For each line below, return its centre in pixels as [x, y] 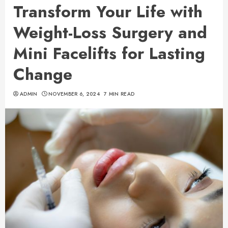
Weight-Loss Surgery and [110, 33]
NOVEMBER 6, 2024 [74, 94]
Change [43, 74]
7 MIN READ [119, 94]
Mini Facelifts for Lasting [109, 53]
